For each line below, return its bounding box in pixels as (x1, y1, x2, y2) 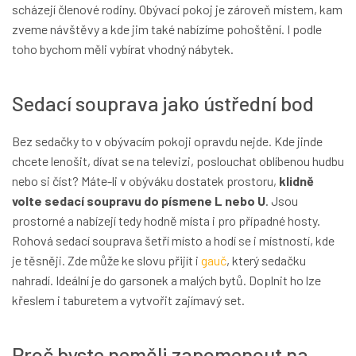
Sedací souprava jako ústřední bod (12, 90, 314, 115)
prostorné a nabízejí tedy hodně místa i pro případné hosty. (12, 213, 320, 229)
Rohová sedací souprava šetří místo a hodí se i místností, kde (12, 233, 335, 249)
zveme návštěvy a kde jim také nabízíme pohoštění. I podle (12, 21, 322, 37)
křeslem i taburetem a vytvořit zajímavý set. (12, 292, 245, 308)
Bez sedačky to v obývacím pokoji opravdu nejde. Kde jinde (12, 133, 323, 149)
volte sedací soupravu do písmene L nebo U (12, 193, 265, 209)
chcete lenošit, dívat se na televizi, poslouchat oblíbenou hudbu (12, 153, 344, 169)
